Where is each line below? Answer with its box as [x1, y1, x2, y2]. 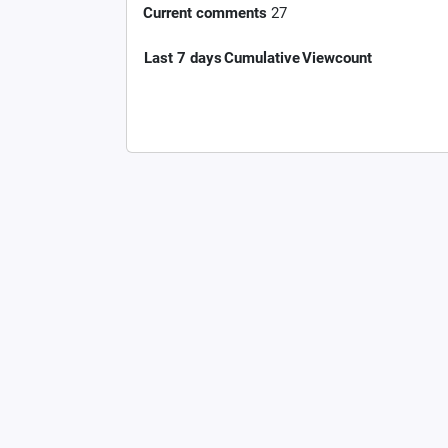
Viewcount [302, 49, 372, 67]
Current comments [143, 4, 267, 22]
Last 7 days [144, 49, 222, 67]
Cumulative [224, 49, 300, 67]
